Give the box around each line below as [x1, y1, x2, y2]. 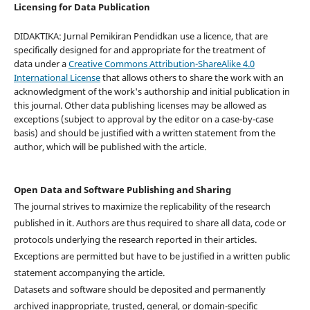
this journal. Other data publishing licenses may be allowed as [13, 99, 266, 112]
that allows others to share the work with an [100, 71, 284, 84]
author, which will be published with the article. [13, 140, 206, 154]
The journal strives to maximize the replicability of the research [13, 200, 271, 213]
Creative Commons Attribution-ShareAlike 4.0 [68, 57, 255, 71]
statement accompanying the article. [13, 266, 165, 280]
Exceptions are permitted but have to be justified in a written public [13, 250, 290, 263]
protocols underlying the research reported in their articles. [13, 233, 257, 246]
